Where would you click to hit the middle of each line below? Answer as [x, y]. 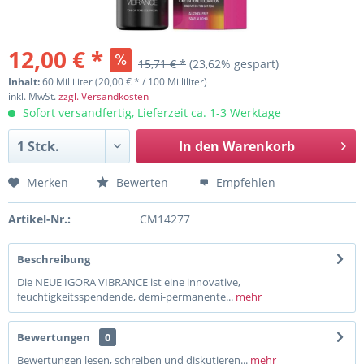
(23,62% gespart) [234, 64]
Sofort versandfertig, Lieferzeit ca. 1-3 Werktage [150, 113]
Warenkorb [258, 146]
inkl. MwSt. [33, 96]
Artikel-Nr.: [39, 219]
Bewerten [141, 182]
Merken [48, 182]
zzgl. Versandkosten [104, 96]
